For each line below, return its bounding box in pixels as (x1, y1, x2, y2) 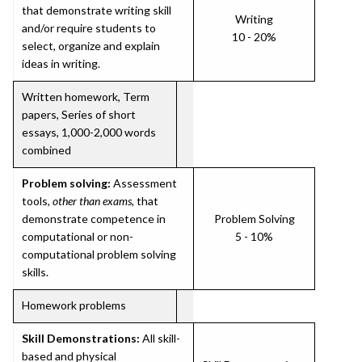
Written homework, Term (22, 90, 149, 103)
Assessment (111, 176, 177, 190)
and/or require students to (22, 21, 156, 35)
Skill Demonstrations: (22, 331, 140, 345)
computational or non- (22, 229, 133, 243)
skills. (22, 265, 48, 279)
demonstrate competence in (22, 212, 166, 225)
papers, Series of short (22, 107, 136, 121)
